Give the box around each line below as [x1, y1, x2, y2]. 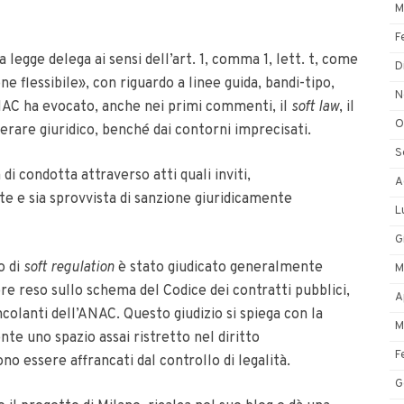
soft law [291, 98, 339, 116]
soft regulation [23, 259, 115, 277]
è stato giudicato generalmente [115, 259, 323, 277]
